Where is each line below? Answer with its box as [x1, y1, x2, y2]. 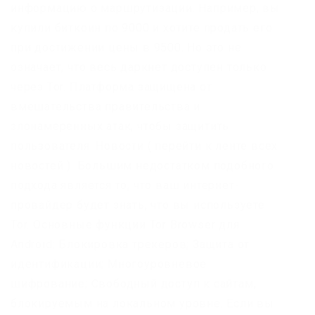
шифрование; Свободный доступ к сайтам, [11, 277, 257, 291]
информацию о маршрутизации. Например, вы [11, 1, 280, 15]
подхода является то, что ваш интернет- [11, 179, 240, 193]
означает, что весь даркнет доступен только [11, 60, 267, 75]
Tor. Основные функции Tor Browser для [11, 218, 240, 232]
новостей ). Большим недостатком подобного [11, 159, 274, 173]
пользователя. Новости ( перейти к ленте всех [11, 139, 278, 153]
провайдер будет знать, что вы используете [11, 198, 265, 212]
